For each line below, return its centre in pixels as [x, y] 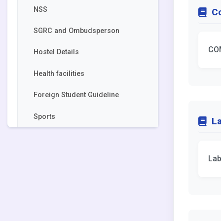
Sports [44, 116]
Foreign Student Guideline [76, 95]
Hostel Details [56, 52]
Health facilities [59, 74]
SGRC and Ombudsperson [76, 31]
